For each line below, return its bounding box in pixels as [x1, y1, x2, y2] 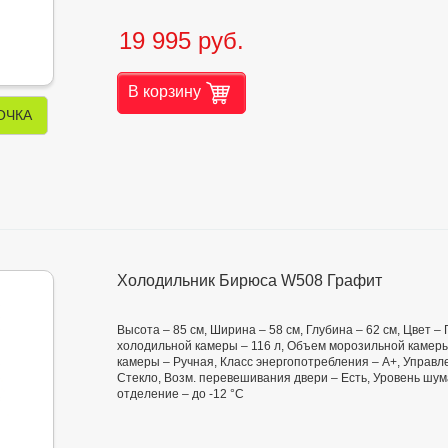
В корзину [128, 82, 201, 100]
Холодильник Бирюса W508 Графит [117, 271, 382, 289]
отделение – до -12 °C [117, 386, 244, 401]
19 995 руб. [119, 26, 244, 54]
